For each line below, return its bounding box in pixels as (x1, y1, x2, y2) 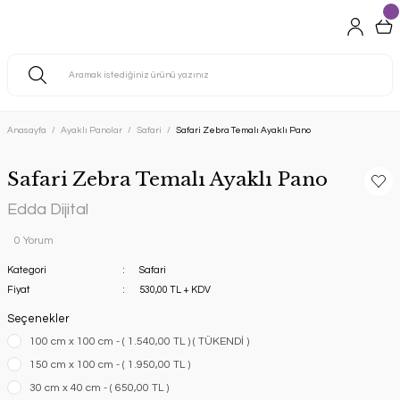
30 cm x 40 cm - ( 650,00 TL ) (29, 382, 169, 394)
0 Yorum (14, 235, 54, 246)
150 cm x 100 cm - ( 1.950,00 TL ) (29, 359, 190, 371)
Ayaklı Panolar (61, 126, 122, 135)
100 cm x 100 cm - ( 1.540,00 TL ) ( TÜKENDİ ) (29, 336, 249, 347)
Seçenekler (7, 313, 70, 325)
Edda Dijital (7, 201, 88, 218)
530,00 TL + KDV (138, 285, 211, 295)
